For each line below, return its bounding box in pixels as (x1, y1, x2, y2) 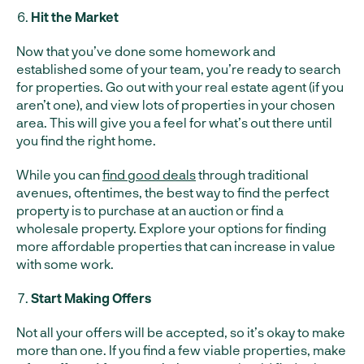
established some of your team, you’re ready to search (16, 61, 340, 76)
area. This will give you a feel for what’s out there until (16, 115, 332, 130)
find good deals (102, 167, 196, 182)
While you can (16, 167, 102, 182)
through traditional (196, 167, 309, 182)
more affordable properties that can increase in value (16, 238, 336, 253)
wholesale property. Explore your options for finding (16, 220, 327, 236)
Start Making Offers (31, 290, 151, 305)
